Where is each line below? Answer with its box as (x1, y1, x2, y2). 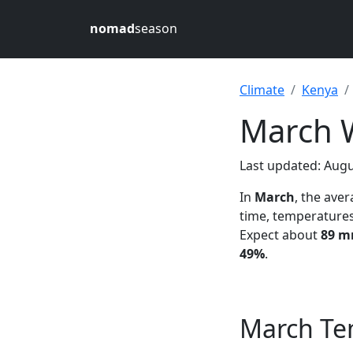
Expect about (240, 226, 321, 243)
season (135, 20, 177, 37)
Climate (240, 81, 284, 98)
